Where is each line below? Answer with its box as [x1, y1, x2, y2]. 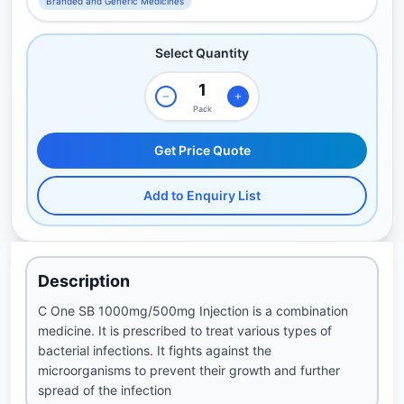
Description [38, 271, 130, 290]
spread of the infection [38, 382, 171, 398]
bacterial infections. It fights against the [38, 343, 271, 358]
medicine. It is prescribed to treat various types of [38, 323, 332, 338]
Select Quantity [155, 45, 249, 60]
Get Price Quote [153, 142, 251, 158]
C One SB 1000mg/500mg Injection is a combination [38, 303, 348, 318]
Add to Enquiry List [143, 188, 261, 203]
